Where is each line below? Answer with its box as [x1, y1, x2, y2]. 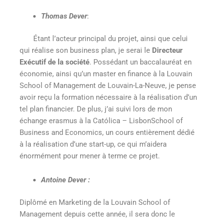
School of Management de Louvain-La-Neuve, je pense [20, 81, 196, 90]
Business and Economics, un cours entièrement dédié [20, 128, 195, 137]
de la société [48, 57, 89, 66]
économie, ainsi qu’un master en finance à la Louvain [20, 69, 192, 78]
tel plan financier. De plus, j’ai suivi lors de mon [20, 104, 172, 113]
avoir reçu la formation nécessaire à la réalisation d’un [20, 92, 197, 102]
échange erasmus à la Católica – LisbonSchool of [20, 116, 183, 125]
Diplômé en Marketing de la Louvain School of [20, 198, 170, 207]
